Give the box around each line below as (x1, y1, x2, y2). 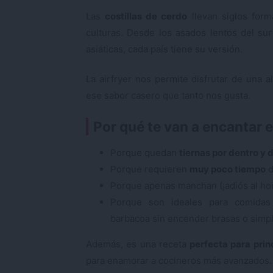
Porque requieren (110, 163, 190, 175)
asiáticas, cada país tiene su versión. (86, 43, 243, 55)
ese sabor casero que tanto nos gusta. (86, 90, 250, 101)
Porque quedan (110, 146, 179, 158)
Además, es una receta (86, 238, 190, 250)
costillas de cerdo (105, 10, 188, 22)
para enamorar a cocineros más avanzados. (86, 254, 272, 266)
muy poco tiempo (190, 163, 266, 175)
